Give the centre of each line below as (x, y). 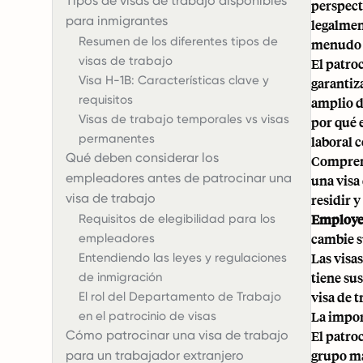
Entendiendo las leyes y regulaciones (183, 258)
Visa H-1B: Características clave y (174, 80)
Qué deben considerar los (142, 158)
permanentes (117, 139)
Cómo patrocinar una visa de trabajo (177, 335)
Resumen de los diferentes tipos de (178, 41)
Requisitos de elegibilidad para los (177, 219)
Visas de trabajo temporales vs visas (184, 119)
